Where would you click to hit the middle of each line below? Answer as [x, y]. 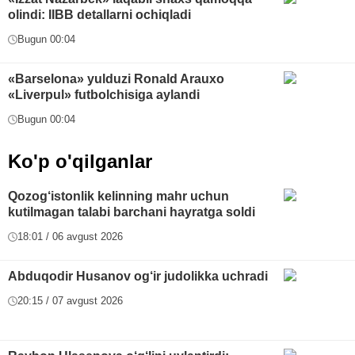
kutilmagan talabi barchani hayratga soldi [132, 212]
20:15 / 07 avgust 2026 [70, 301]
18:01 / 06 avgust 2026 [70, 237]
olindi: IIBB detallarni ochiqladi [99, 15]
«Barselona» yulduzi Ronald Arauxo [116, 79]
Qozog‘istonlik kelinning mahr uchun [118, 197]
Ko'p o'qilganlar [80, 162]
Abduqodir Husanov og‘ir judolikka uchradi [138, 277]
